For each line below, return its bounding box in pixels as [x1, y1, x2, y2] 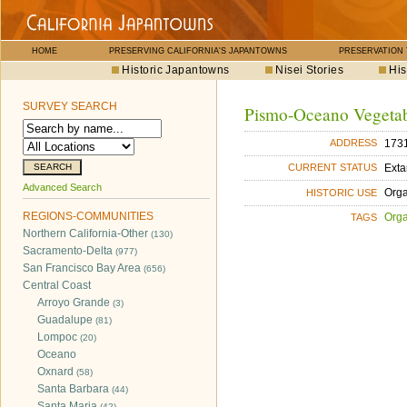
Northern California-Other [23, 227, 151, 240]
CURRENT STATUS [288, 162, 378, 174]
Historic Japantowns [122, 64, 230, 76]
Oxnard [37, 365, 76, 378]
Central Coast [23, 279, 91, 292]
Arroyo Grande [37, 296, 113, 309]
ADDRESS [330, 137, 378, 149]
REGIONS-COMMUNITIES [23, 210, 154, 223]
